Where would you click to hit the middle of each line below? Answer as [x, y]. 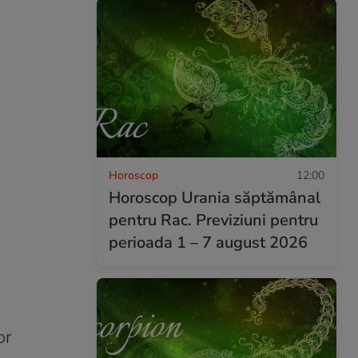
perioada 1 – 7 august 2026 [208, 242]
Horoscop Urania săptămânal [215, 197]
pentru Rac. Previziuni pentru [213, 220]
